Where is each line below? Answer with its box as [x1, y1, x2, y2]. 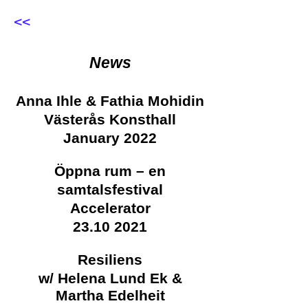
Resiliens [78, 252, 142, 267]
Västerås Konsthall [44, 111, 176, 127]
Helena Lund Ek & [57, 270, 182, 286]
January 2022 [63, 130, 157, 146]
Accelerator [69, 200, 151, 216]
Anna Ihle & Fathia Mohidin [16, 93, 204, 109]
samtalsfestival [57, 181, 163, 197]
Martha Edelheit [55, 287, 165, 303]
